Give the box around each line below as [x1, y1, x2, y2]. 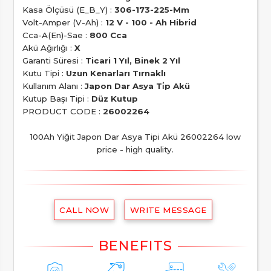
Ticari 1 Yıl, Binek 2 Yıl [85, 56, 180, 66]
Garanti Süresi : [22, 56, 85, 66]
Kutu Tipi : [22, 68, 66, 79]
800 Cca [89, 30, 127, 41]
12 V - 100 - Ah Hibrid [105, 18, 197, 28]
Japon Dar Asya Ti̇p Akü [84, 81, 190, 91]
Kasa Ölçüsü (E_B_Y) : [22, 5, 114, 15]
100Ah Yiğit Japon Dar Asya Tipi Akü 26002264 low [30, 132, 241, 142]
